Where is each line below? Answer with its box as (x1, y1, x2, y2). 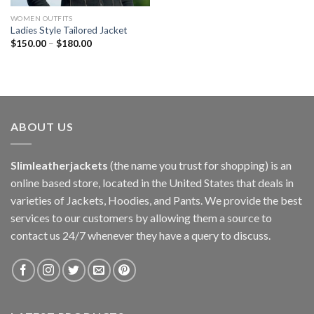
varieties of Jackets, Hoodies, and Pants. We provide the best (11, 193, 302, 207)
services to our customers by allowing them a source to (11, 210, 272, 224)
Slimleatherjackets (11, 158, 108, 172)
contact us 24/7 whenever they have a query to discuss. (11, 228, 271, 242)
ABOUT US (11, 120, 74, 134)
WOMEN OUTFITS (10, 13, 73, 22)
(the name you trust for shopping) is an (108, 158, 292, 172)
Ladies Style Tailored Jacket (10, 25, 128, 36)
